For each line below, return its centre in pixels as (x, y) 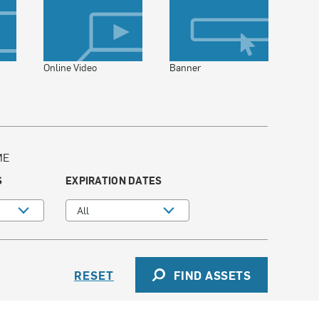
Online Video (70, 67)
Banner (185, 67)
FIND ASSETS (212, 275)
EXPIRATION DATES (114, 181)
